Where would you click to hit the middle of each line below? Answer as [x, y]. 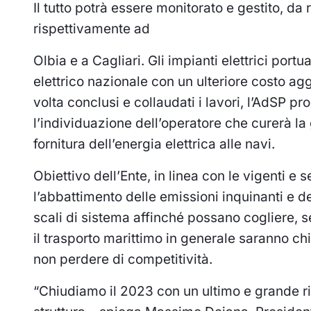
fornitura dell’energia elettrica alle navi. [154, 144]
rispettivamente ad [92, 28]
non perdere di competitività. [123, 259]
